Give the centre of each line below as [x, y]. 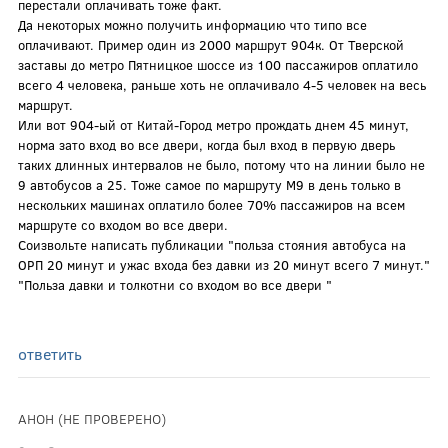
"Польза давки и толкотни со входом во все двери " [174, 284]
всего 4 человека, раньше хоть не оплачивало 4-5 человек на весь [221, 84]
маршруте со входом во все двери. [122, 224]
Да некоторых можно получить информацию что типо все [192, 24]
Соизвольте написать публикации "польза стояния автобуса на [211, 244]
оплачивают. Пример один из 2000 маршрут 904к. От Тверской [210, 44]
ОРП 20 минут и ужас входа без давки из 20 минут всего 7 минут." [223, 264]
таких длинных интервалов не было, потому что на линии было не [221, 164]
